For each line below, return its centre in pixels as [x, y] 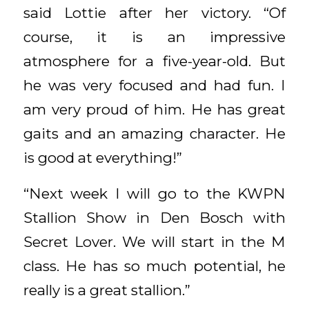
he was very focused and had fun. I [154, 85]
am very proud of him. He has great [154, 109]
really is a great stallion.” [107, 290]
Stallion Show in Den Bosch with [154, 218]
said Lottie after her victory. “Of [154, 12]
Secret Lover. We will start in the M [154, 242]
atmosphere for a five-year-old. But [154, 61]
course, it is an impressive [154, 37]
